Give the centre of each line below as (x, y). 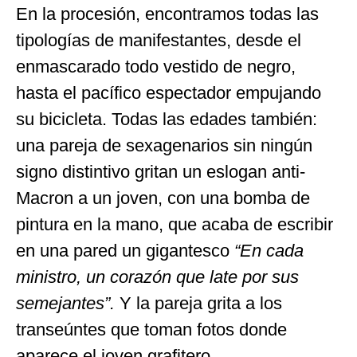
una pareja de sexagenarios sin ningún (164, 145)
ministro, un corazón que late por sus (157, 277)
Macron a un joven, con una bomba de (163, 198)
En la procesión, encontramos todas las (167, 14)
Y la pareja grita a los (198, 303)
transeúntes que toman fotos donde (151, 329)
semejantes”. (65, 303)
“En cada (269, 250)
